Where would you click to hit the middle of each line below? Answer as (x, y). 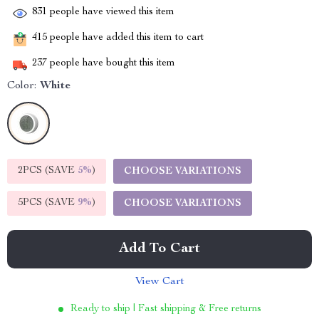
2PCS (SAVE (48, 171)
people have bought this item (111, 64)
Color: (22, 86)
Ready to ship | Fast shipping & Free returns (166, 309)
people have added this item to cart (125, 38)
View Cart (159, 282)
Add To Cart (159, 249)
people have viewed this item (111, 12)
